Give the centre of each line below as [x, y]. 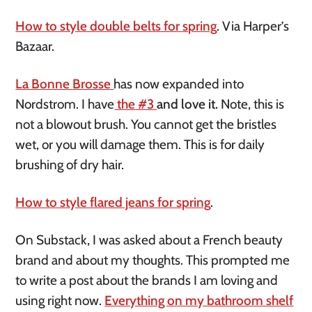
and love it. [188, 104]
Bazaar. [37, 47]
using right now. [60, 301]
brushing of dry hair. [71, 165]
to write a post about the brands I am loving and [147, 281]
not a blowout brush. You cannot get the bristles [146, 125]
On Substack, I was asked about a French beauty [149, 240]
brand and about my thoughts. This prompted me [153, 260]
